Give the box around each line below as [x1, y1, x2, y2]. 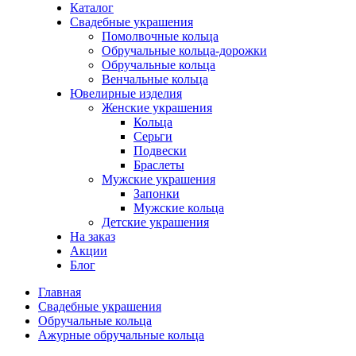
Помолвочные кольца [102, 29, 219, 43]
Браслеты [133, 158, 184, 172]
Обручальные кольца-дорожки [102, 44, 267, 57]
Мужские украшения [102, 172, 215, 186]
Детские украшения [102, 215, 209, 229]
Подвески [133, 144, 187, 157]
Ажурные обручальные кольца [38, 328, 204, 342]
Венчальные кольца [102, 72, 208, 86]
